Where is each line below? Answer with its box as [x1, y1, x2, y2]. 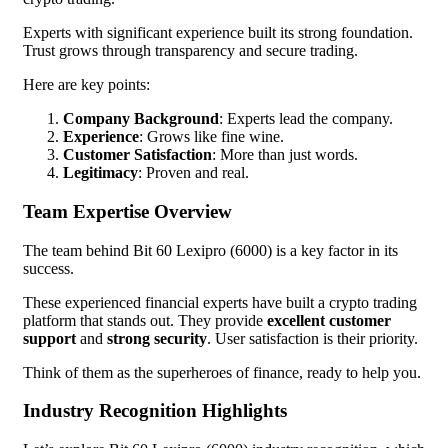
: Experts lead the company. [219, 110, 393, 128]
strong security [107, 329, 207, 347]
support [23, 329, 76, 347]
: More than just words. [212, 146, 358, 164]
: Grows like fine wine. [139, 128, 284, 146]
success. [23, 259, 74, 277]
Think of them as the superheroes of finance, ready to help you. [23, 363, 421, 381]
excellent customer [267, 311, 391, 329]
